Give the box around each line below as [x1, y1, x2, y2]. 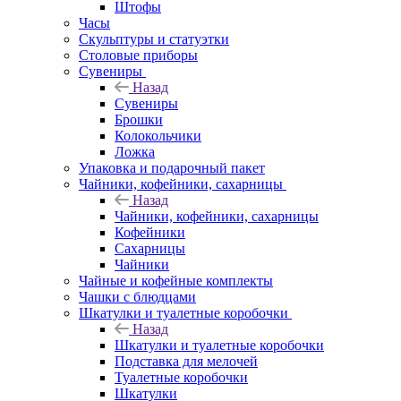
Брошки [115, 111, 163, 127]
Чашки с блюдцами [79, 288, 196, 304]
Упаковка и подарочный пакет [79, 159, 265, 175]
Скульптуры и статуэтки [79, 30, 229, 47]
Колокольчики [115, 127, 201, 143]
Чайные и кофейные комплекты [79, 272, 273, 288]
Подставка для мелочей [115, 353, 258, 369]
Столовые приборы [79, 47, 198, 63]
